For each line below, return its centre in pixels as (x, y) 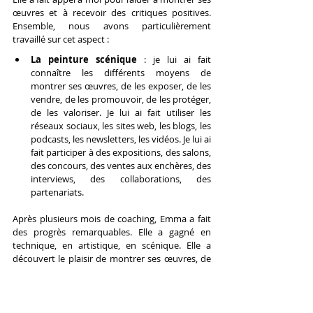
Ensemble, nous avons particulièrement (112, 26)
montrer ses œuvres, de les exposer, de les (121, 86)
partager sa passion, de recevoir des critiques (112, 272)
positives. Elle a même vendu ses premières (112, 285)
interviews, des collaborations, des (121, 179)
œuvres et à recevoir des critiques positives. (112, 13)
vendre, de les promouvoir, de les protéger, (121, 100)
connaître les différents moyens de (121, 73)
